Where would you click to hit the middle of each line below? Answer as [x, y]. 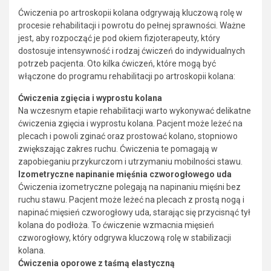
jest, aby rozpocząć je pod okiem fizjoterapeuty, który [119, 38]
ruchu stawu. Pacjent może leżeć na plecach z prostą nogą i [131, 199]
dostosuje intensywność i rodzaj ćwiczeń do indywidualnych [132, 51]
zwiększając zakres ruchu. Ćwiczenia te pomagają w [118, 149]
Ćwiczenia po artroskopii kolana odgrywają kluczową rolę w [130, 12]
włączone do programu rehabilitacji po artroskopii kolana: [127, 76]
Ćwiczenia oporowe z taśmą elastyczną [96, 263]
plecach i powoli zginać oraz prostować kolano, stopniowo [128, 136]
